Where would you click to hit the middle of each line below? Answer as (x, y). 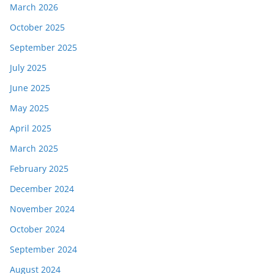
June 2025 (30, 88)
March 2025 (34, 149)
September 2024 (43, 250)
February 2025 (39, 169)
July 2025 (28, 68)
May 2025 (29, 108)
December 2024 (42, 189)
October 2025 (37, 28)
